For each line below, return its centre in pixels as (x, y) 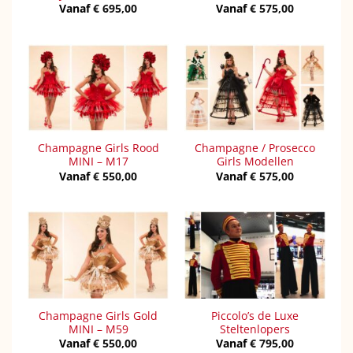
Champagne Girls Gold (98, 315)
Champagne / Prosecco (255, 148)
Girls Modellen (255, 162)
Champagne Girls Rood (98, 148)
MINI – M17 (98, 162)
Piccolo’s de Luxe (255, 315)
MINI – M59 (98, 329)
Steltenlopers (255, 329)
